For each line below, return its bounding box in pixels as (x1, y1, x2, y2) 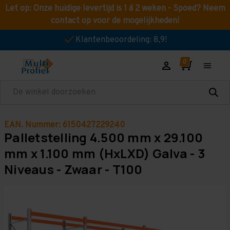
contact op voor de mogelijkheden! (51, 16, 179, 26)
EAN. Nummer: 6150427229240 (4, 120, 125, 130)
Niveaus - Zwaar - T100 (4, 161, 143, 178)
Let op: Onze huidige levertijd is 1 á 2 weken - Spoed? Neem (5, 4, 225, 14)
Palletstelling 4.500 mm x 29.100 (4, 129, 203, 146)
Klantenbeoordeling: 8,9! (75, 35, 167, 45)
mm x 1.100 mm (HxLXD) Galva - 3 (4, 145, 205, 162)
